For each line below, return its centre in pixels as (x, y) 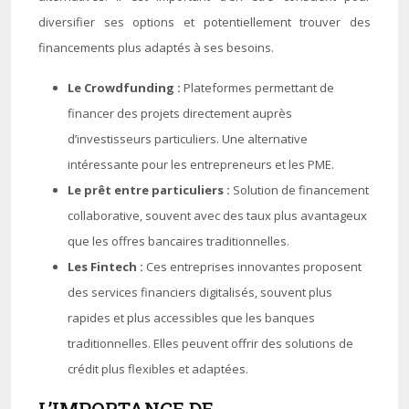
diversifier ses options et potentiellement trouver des (204, 22)
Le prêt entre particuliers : (150, 190)
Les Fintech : (107, 267)
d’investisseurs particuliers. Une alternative (188, 139)
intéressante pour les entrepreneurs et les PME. (201, 164)
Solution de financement (301, 190)
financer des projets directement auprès (180, 113)
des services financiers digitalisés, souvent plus (200, 292)
